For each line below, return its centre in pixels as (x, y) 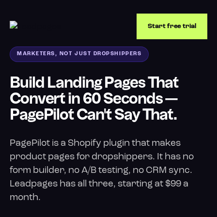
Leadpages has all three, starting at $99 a (99, 184)
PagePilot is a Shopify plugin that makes (95, 144)
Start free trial (172, 26)
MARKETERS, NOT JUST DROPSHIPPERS (79, 54)
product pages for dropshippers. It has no (102, 157)
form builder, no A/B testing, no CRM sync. (101, 171)
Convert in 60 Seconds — (94, 99)
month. (25, 198)
